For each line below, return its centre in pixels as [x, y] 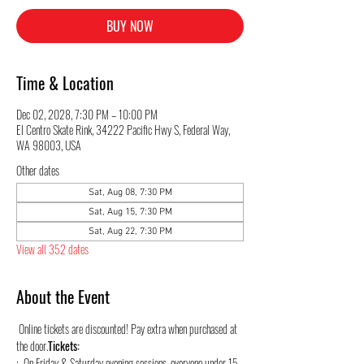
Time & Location [65, 83]
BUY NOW [130, 26]
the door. [32, 346]
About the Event [63, 297]
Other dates [38, 170]
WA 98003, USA [49, 145]
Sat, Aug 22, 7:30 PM [130, 232]
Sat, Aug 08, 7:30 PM [130, 193]
